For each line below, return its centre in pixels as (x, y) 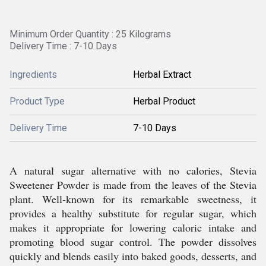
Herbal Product (164, 101)
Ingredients (33, 75)
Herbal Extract (162, 75)
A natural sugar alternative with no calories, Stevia (133, 170)
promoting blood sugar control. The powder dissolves (133, 242)
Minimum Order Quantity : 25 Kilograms (90, 34)
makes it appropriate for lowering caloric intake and (133, 227)
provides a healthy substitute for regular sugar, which (133, 213)
